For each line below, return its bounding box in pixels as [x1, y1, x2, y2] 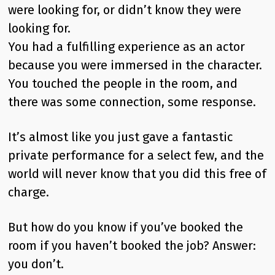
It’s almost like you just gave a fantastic [8, 130, 233, 144]
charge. [8, 185, 50, 199]
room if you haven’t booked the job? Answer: [8, 238, 257, 253]
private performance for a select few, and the [8, 148, 265, 163]
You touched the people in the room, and [8, 76, 238, 91]
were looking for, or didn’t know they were [8, 2, 242, 17]
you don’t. [8, 257, 64, 271]
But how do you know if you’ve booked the [8, 220, 244, 234]
